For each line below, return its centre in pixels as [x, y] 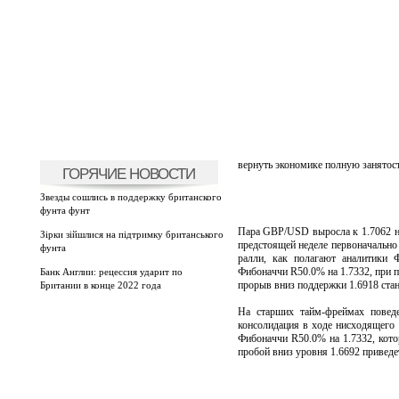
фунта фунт [65, 210]
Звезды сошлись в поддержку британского [130, 197]
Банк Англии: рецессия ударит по [111, 272]
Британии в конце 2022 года [100, 285]
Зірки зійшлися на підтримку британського [131, 234]
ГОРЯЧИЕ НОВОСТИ [129, 174]
